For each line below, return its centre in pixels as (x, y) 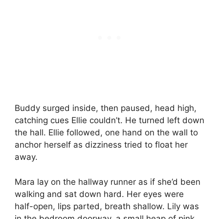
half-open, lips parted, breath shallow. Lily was (107, 206)
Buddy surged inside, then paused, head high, (106, 108)
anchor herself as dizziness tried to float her (101, 145)
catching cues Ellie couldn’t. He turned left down (109, 120)
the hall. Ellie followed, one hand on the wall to (106, 133)
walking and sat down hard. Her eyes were (99, 194)
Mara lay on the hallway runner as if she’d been (108, 182)
